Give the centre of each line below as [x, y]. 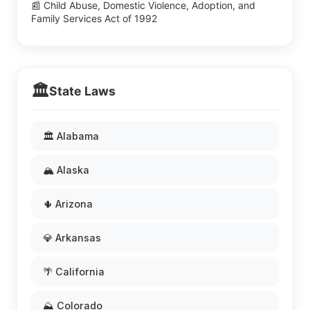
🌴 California [74, 272]
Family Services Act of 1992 [94, 18]
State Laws [82, 91]
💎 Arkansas [72, 238]
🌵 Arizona [68, 204]
